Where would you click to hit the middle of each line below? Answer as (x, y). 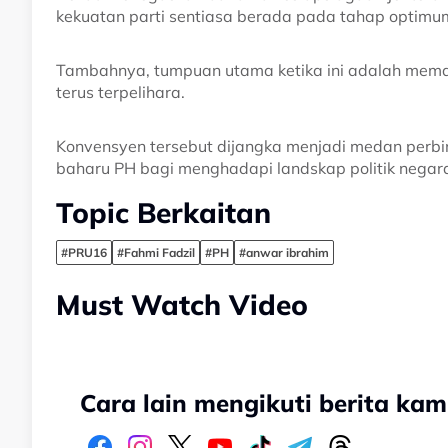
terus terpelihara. (120, 92)
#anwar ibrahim (284, 253)
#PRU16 (84, 253)
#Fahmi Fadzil (156, 253)
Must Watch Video (182, 305)
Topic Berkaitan (163, 213)
